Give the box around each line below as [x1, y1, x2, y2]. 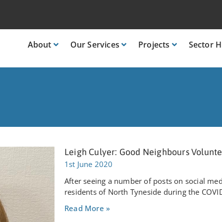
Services [87, 39, 119, 51]
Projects [138, 39, 170, 51]
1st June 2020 [64, 159, 113, 169]
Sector [188, 39, 214, 51]
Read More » [64, 203, 111, 214]
